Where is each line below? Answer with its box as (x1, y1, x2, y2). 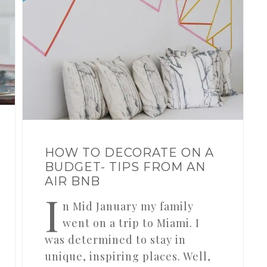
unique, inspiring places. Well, (45, 249, 212, 264)
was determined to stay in (45, 232, 187, 247)
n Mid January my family (63, 199, 194, 214)
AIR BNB (45, 174, 101, 189)
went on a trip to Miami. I (63, 216, 200, 231)
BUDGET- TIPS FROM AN (45, 160, 206, 175)
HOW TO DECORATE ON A (45, 145, 215, 160)
